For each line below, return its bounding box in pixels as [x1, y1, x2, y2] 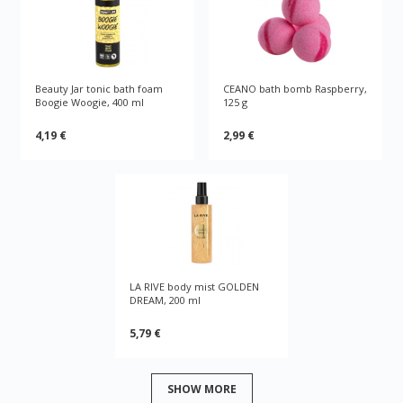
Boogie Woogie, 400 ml [35, 95, 145, 110]
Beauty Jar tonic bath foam [35, 82, 164, 96]
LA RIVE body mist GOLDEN [129, 280, 259, 294]
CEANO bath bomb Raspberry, [223, 82, 367, 96]
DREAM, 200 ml [129, 293, 201, 308]
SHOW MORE [166, 381, 237, 397]
